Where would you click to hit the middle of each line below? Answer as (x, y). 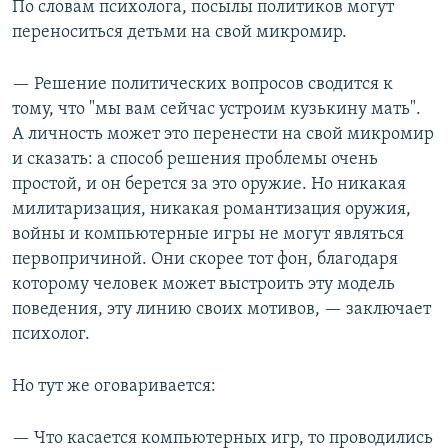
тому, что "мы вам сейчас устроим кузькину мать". (216, 109)
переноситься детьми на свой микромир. (179, 32)
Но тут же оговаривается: (114, 386)
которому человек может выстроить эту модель (203, 284)
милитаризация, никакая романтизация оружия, (211, 209)
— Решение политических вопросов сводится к (202, 84)
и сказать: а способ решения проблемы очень (195, 159)
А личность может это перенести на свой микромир (223, 134)
